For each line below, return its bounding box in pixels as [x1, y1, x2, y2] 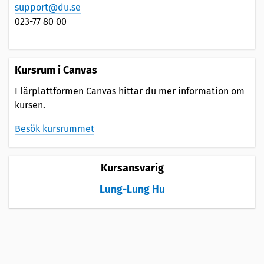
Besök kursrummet [15, 123, 94, 134]
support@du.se [15, 1, 81, 13]
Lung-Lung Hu [99, 183, 165, 196]
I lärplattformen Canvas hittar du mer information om [15, 85, 245, 97]
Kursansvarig [100, 161, 164, 174]
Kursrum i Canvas [15, 63, 97, 77]
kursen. [15, 99, 45, 111]
